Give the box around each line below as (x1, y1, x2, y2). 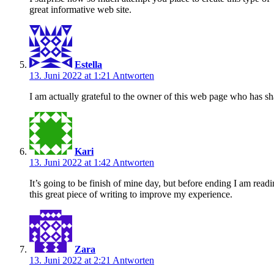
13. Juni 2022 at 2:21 (29, 254, 113, 265)
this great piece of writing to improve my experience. (29, 188, 232, 199)
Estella (75, 59, 102, 70)
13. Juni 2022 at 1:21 (29, 70, 113, 81)
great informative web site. (29, 4, 131, 15)
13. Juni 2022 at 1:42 (29, 157, 113, 168)
